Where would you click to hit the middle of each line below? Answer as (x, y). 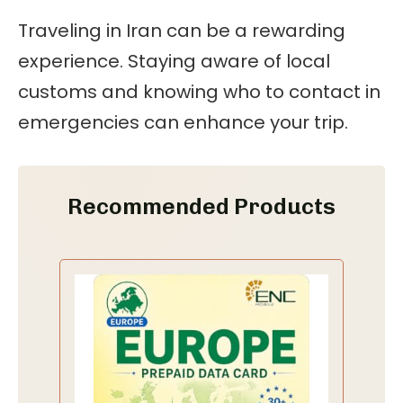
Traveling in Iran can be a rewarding (182, 30)
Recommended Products (201, 206)
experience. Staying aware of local (174, 61)
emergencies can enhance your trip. (183, 122)
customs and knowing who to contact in (199, 91)
